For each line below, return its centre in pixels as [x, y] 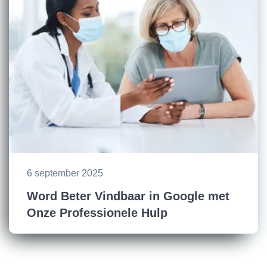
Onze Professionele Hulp [97, 213]
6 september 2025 [65, 173]
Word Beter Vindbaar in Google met [128, 196]
